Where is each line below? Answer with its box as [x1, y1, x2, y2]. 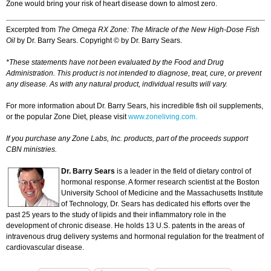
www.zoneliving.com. [128, 113, 197, 122]
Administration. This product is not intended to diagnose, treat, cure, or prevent [6, 69, 261, 78]
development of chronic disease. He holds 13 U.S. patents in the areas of [6, 221, 244, 230]
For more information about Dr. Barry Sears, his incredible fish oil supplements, [6, 102, 263, 111]
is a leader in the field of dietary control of [115, 167, 251, 176]
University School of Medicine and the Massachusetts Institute [61, 189, 263, 198]
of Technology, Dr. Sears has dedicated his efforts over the [61, 200, 250, 209]
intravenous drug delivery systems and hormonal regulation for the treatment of [6, 232, 264, 241]
